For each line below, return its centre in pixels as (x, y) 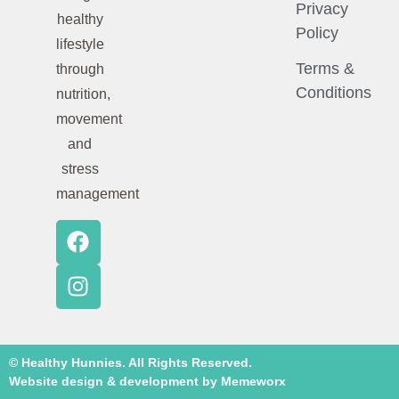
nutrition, (83, 94)
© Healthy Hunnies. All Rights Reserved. (130, 363)
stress (80, 169)
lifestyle (80, 45)
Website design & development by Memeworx (147, 382)
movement (89, 119)
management (97, 194)
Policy (317, 33)
